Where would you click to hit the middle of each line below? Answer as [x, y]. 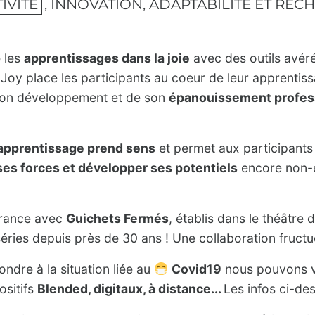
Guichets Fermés [117, 218]
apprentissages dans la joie [107, 58]
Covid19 [197, 269]
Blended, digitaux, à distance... [130, 288]
